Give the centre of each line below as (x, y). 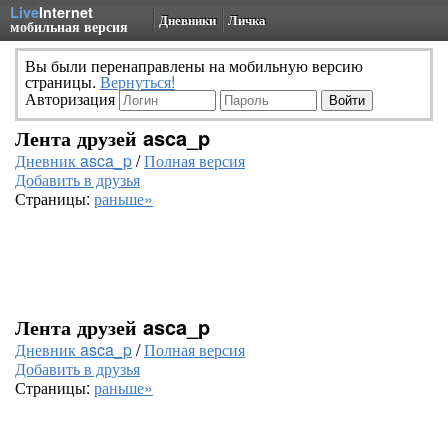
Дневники (187, 19)
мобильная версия (69, 26)
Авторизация (72, 98)
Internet (66, 12)
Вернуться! (137, 81)
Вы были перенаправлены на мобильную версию (194, 65)
